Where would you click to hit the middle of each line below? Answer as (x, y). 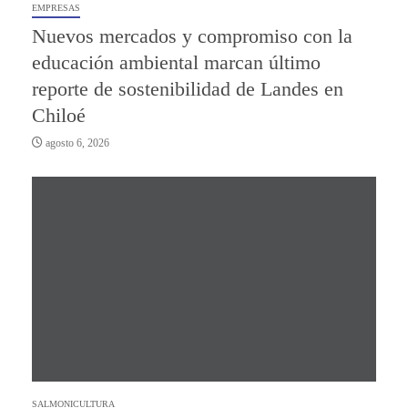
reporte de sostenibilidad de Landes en (188, 88)
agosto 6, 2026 (76, 143)
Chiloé (59, 115)
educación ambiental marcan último (176, 62)
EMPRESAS (56, 7)
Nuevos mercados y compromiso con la (192, 36)
